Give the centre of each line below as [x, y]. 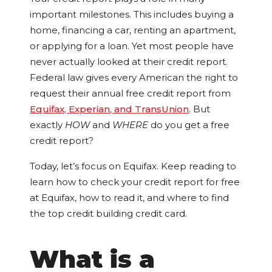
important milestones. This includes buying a [132, 15]
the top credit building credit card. [109, 214]
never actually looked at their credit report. [129, 62]
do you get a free [190, 125]
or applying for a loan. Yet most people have [132, 46]
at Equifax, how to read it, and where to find [130, 198]
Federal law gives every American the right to [134, 78]
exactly [48, 125]
